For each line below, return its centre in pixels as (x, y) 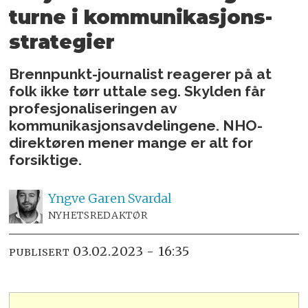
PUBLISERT (40, 253)
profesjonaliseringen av (93, 108)
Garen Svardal (130, 198)
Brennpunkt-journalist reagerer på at (141, 74)
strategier (62, 42)
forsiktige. (46, 159)
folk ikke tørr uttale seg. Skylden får (137, 91)
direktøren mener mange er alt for (131, 142)
